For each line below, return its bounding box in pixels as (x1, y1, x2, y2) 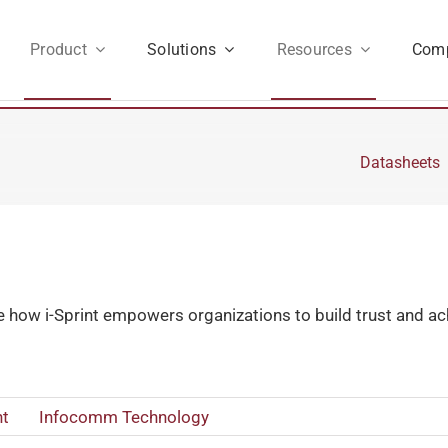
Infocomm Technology (38, 406, 209, 427)
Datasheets (360, 153, 441, 172)
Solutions (147, 39, 217, 59)
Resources (276, 39, 352, 59)
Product (30, 39, 87, 59)
